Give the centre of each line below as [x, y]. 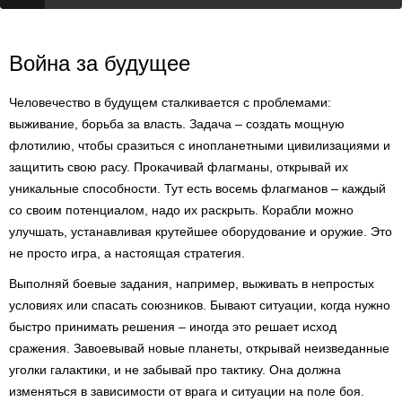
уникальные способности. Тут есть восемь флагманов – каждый [197, 188]
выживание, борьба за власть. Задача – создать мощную [177, 124]
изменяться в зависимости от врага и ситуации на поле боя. [187, 391]
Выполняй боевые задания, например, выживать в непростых [192, 284]
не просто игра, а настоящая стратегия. [127, 253]
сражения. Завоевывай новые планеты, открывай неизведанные [199, 348]
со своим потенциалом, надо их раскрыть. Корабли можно [181, 210]
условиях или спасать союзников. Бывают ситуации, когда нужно [200, 305]
